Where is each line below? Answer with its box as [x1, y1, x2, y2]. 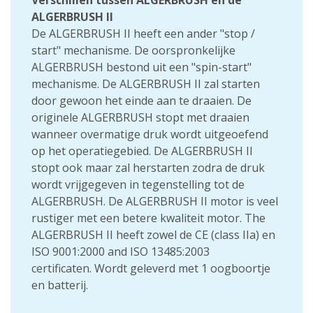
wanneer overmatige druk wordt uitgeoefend [31, 126, 268, 142]
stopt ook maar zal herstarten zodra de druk [31, 160, 265, 175]
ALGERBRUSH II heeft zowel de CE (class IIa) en [31, 227, 275, 242]
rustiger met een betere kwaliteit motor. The [31, 210, 265, 226]
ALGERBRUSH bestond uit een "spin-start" [31, 59, 252, 75]
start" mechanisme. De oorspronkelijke [31, 43, 235, 58]
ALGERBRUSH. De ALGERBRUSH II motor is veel [31, 194, 278, 209]
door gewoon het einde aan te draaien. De [31, 93, 252, 108]
